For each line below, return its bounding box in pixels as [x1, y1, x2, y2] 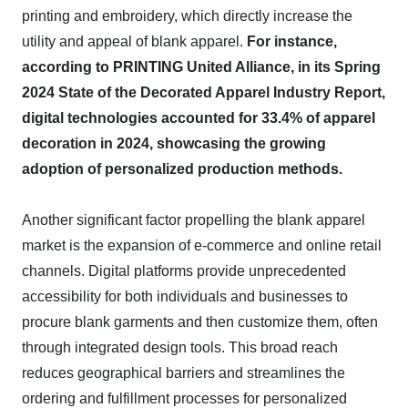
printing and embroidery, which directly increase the [22, 8, 352, 24]
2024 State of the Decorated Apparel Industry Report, [22, 85, 385, 100]
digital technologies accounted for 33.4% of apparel [22, 110, 375, 126]
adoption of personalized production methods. [22, 161, 342, 177]
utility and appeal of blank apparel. [22, 34, 247, 49]
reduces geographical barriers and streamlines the [22, 365, 345, 381]
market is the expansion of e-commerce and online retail [22, 238, 382, 253]
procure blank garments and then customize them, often [22, 314, 378, 330]
